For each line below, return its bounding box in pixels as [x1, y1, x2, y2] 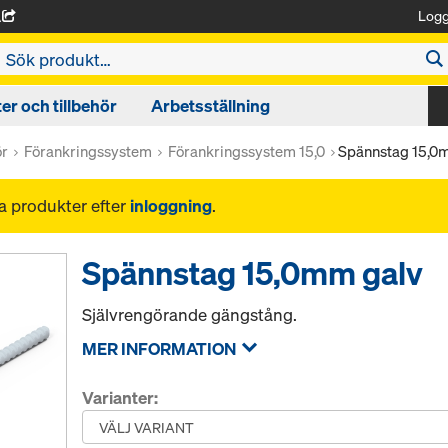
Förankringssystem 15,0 [168, 141, 325, 161]
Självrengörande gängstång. [82, 303, 298, 326]
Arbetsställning [151, 94, 270, 117]
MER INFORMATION [82, 337, 237, 360]
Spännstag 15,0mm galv [82, 252, 424, 294]
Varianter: [82, 386, 159, 409]
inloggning [130, 194, 212, 217]
